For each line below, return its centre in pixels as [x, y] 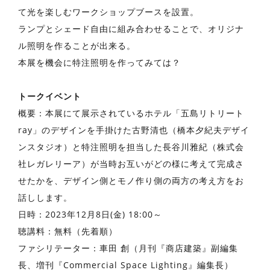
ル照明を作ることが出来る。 [77, 45]
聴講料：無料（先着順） [68, 231]
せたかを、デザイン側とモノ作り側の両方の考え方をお [131, 180]
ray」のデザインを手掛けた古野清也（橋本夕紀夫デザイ [134, 130]
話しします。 [45, 197]
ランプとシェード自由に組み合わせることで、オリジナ [131, 28]
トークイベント [50, 96]
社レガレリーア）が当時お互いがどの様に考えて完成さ [131, 163]
